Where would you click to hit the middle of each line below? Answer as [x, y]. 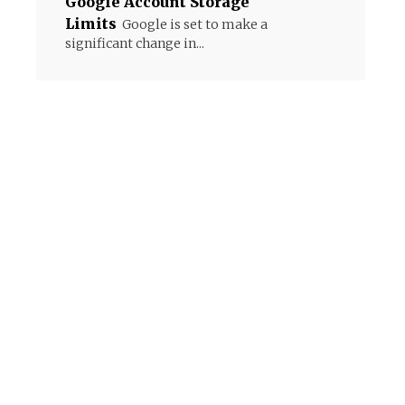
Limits [91, 24]
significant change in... [135, 43]
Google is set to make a [195, 24]
